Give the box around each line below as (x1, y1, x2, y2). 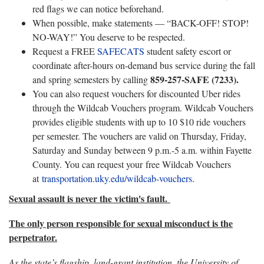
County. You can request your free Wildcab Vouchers (32, 158, 231, 170)
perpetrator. (9, 230, 57, 244)
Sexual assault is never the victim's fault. (9, 192, 170, 205)
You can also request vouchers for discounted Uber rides (32, 87, 240, 100)
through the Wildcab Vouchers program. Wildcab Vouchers (32, 101, 253, 114)
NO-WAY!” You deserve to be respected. (32, 31, 185, 43)
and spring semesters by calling (32, 73, 150, 85)
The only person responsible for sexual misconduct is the (9, 216, 233, 230)
